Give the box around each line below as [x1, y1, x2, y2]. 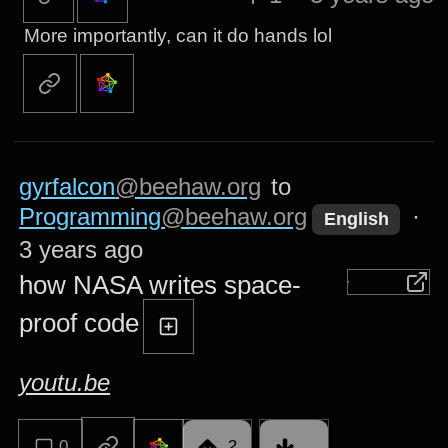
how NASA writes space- [19, 270, 302, 299]
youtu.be [19, 369, 111, 397]
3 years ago [19, 235, 144, 263]
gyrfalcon [19, 173, 116, 201]
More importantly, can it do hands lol [23, 25, 332, 47]
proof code [19, 308, 140, 337]
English [323, 209, 389, 230]
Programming [19, 203, 162, 231]
